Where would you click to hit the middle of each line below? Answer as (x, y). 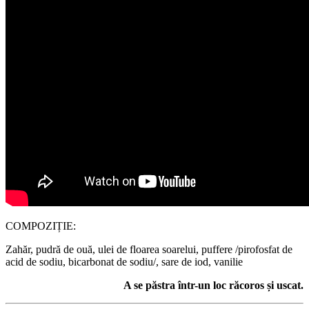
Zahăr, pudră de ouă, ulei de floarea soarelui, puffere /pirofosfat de (149, 250)
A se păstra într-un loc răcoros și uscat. (213, 286)
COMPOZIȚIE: (41, 226)
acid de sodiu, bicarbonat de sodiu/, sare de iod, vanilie (124, 262)
